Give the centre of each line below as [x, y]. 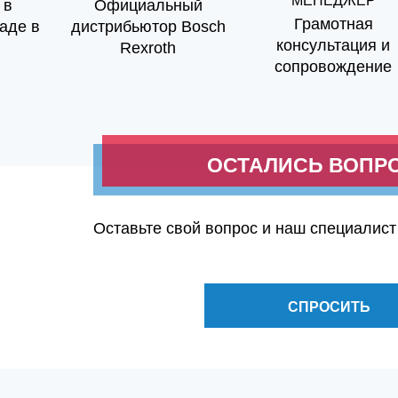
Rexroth [148, 48]
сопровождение [334, 67]
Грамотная [333, 24]
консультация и [334, 45]
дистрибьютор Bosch [148, 27]
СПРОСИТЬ [329, 307]
